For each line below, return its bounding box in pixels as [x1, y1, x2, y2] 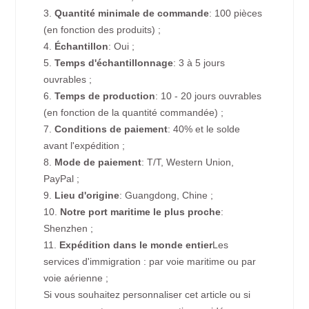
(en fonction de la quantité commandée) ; [43, 106, 224, 118]
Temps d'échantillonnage [52, 57, 174, 68]
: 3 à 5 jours [173, 57, 226, 68]
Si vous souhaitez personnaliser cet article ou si [43, 288, 251, 300]
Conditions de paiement [54, 123, 168, 134]
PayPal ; [43, 172, 80, 184]
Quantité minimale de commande [54, 7, 210, 19]
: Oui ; [108, 40, 135, 52]
